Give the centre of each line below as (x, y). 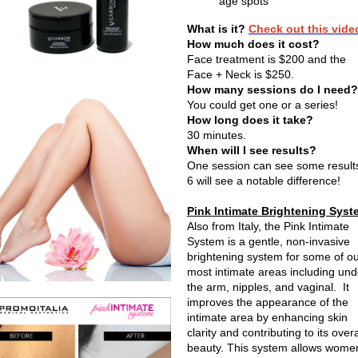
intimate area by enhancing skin (267, 317)
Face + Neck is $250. (241, 74)
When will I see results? (252, 150)
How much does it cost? (253, 44)
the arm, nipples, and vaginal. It (268, 287)
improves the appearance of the (268, 302)
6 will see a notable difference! (264, 181)
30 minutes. (218, 135)
